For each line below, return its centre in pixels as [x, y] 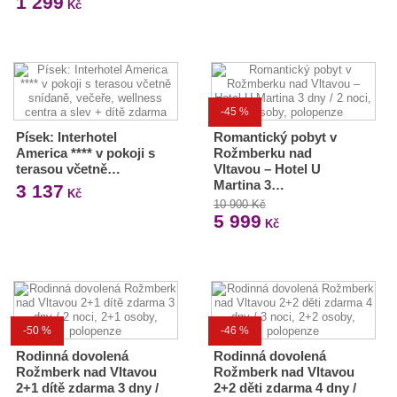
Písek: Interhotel [66, 137]
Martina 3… [249, 185]
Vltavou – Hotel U [267, 169]
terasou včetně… [68, 169]
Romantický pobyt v [275, 137]
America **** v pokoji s [86, 153]
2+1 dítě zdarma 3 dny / [87, 388]
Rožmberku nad [262, 153]
